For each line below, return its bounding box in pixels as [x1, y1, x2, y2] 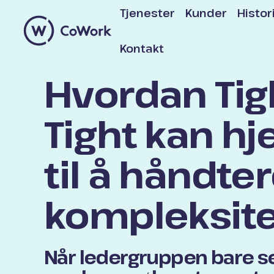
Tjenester [119, 6, 175, 20]
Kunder [185, 6, 227, 20]
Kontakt [119, 41, 164, 56]
